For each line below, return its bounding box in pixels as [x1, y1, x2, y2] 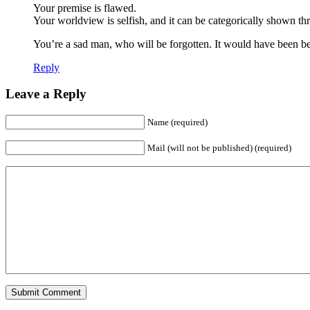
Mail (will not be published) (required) [147, 143, 291, 154]
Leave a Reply [6, 86, 86, 102]
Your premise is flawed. [33, 1, 136, 14]
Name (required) [147, 117, 208, 128]
